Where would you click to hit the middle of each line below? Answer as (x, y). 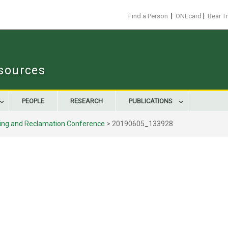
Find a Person (148, 16)
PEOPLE (33, 101)
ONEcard (189, 16)
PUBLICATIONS (151, 101)
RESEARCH (87, 101)
